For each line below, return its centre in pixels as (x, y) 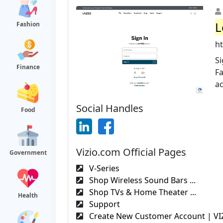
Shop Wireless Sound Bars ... (141, 180)
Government (28, 153)
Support (104, 204)
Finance (28, 67)
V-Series (103, 168)
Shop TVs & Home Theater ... (142, 192)
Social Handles (110, 108)
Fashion (28, 24)
